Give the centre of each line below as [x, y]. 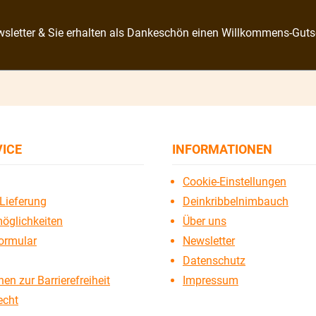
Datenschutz [214, 260]
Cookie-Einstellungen [235, 181]
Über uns [205, 221]
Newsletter [209, 241]
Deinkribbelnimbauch [236, 201]
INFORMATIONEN [222, 149]
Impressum [211, 280]
